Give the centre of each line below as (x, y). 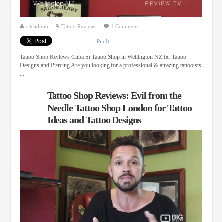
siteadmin (37, 27)
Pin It (103, 41)
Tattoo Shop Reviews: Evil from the (114, 95)
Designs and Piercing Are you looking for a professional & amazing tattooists (110, 66)
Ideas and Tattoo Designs (94, 120)
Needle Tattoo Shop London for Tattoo (119, 108)
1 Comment (124, 27)
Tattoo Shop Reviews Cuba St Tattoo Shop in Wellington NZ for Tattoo (103, 57)
